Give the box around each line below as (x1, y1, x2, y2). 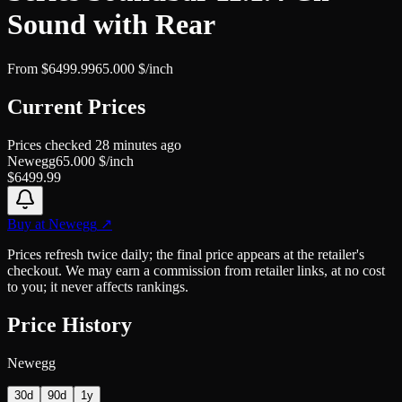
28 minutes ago (95, 136, 181, 153)
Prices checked (7, 136, 95, 153)
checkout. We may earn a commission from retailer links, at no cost (7, 262, 385, 278)
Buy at (7, 215, 48, 232)
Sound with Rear (7, 8, 215, 41)
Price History (7, 312, 132, 336)
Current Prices (7, 94, 145, 118)
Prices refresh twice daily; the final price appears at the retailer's (7, 246, 364, 262)
